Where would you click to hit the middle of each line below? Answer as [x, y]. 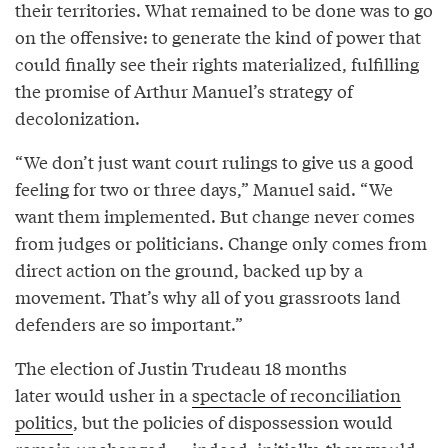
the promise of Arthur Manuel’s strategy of [184, 91]
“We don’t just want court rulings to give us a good [214, 162]
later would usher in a [103, 395]
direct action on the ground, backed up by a [189, 270]
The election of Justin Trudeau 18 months [181, 368]
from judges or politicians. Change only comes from [221, 243]
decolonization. [77, 118]
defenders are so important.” [129, 324]
